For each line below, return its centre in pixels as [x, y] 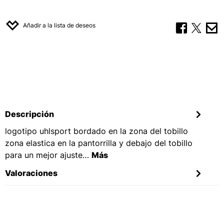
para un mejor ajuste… [48, 155]
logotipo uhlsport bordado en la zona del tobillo [96, 131]
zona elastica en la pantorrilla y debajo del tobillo [99, 143]
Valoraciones [31, 173]
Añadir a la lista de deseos [59, 25]
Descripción [29, 114]
